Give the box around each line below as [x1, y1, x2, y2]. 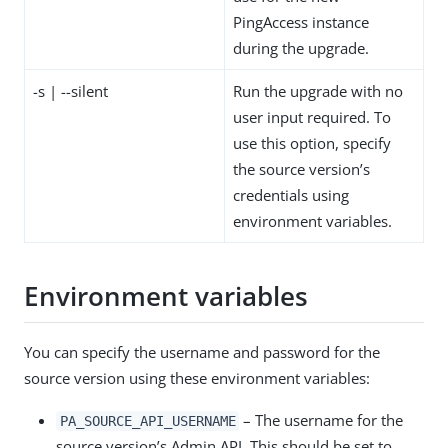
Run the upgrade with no [233, 80, 403, 101]
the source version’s [233, 158, 370, 179]
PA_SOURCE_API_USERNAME [59, 412, 236, 429]
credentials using [233, 184, 349, 205]
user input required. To [233, 106, 391, 127]
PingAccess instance [233, 11, 369, 32]
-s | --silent [33, 80, 108, 101]
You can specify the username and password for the [24, 341, 380, 362]
